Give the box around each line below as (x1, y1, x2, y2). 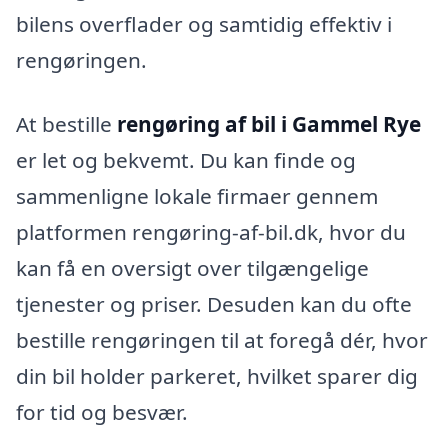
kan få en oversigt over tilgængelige (16, 253, 369, 282)
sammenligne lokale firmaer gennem (16, 181, 378, 210)
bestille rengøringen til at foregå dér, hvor (16, 325, 428, 354)
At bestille (16, 109, 117, 138)
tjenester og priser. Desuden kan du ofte (16, 289, 412, 318)
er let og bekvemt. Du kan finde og (16, 145, 356, 174)
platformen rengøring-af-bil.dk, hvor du (16, 217, 406, 246)
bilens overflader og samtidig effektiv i (16, 10, 392, 38)
